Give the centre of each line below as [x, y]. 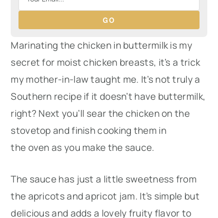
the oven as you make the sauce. [84, 147]
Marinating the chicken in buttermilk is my [101, 45]
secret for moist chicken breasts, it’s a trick [106, 62]
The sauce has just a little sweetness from [104, 179]
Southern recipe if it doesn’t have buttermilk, [108, 96]
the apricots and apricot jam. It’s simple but [105, 196]
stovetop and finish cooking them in [89, 130]
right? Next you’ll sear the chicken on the [100, 113]
